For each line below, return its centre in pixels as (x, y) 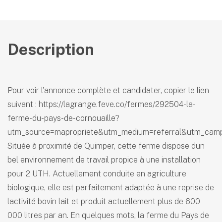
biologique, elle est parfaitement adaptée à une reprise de (111, 188)
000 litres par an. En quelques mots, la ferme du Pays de (108, 216)
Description (51, 50)
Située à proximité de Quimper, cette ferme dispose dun (106, 146)
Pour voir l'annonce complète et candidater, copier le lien (108, 91)
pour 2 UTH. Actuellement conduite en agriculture (97, 174)
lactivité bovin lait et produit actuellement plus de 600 (104, 202)
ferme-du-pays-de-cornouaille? (63, 118)
